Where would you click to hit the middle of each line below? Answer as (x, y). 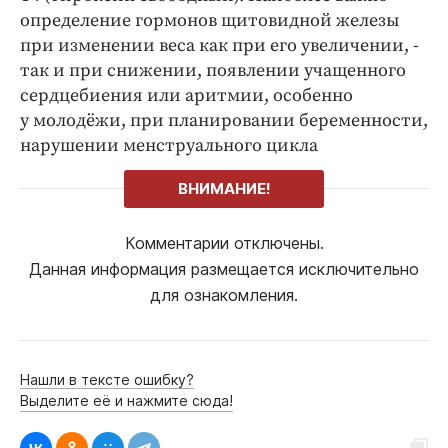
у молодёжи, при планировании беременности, (224, 120)
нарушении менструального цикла (169, 145)
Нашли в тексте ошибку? (107, 379)
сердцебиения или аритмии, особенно (186, 95)
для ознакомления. (224, 294)
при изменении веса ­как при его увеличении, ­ (219, 45)
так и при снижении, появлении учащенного (213, 70)
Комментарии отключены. (224, 242)
